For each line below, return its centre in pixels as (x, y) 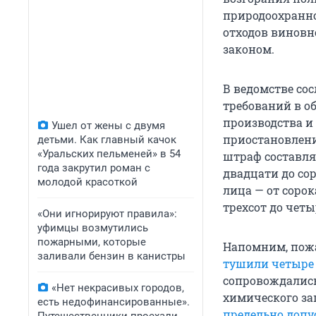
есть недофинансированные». (114, 302)
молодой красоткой (87, 182)
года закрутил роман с (94, 168)
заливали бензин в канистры (111, 256)
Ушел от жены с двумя (108, 126)
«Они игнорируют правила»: (107, 214)
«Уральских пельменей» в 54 (109, 154)
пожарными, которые (92, 242)
